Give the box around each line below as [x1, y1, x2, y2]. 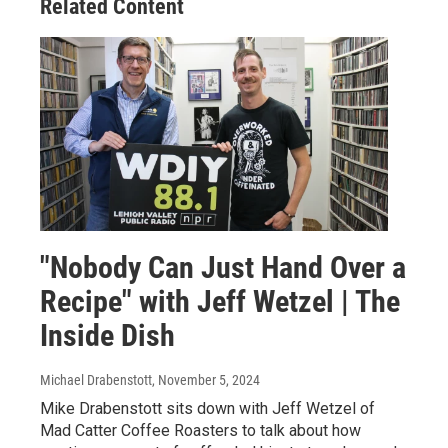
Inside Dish [40, 317, 175, 353]
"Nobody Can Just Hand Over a [40, 249, 406, 285]
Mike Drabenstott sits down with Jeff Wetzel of [40, 398, 375, 418]
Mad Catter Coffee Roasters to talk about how [40, 420, 361, 440]
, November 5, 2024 [152, 371, 260, 388]
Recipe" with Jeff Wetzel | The [40, 283, 400, 319]
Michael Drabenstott [40, 371, 152, 388]
